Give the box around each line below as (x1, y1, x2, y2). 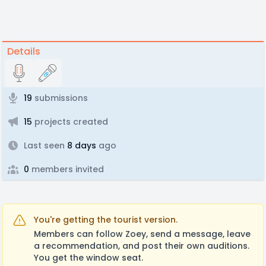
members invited (29, 163, 104, 175)
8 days (65, 140, 96, 151)
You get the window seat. (34, 252, 143, 264)
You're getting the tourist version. (34, 214, 178, 226)
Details (7, 45, 40, 58)
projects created (32, 116, 108, 128)
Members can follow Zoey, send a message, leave (34, 228, 251, 240)
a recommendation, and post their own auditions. (34, 240, 249, 252)
